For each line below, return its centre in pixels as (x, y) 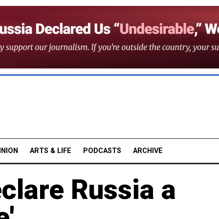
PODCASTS (102, 151)
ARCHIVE (148, 151)
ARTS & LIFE (51, 151)
